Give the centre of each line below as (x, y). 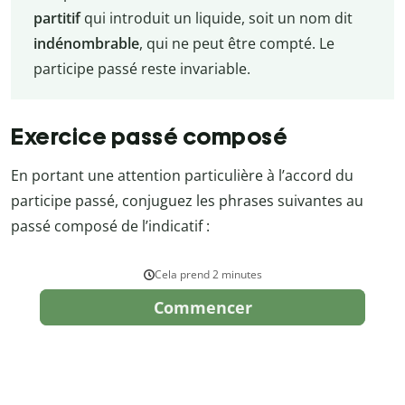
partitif (57, 18)
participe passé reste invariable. (141, 68)
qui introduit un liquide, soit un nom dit (216, 18)
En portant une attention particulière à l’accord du (182, 175)
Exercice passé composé (149, 136)
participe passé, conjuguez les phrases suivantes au (187, 200)
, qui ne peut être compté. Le (236, 43)
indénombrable (86, 43)
